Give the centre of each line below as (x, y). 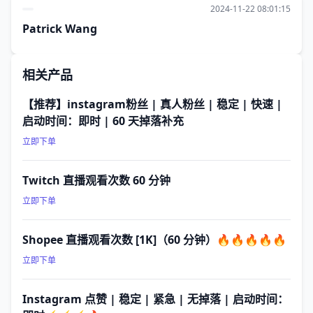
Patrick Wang (60, 29)
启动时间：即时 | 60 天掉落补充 (103, 121)
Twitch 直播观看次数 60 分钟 (96, 180)
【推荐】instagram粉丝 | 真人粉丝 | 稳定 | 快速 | (152, 104)
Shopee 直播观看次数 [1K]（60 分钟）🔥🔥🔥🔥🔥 (154, 240)
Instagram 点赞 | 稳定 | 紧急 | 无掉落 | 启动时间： (155, 299)
